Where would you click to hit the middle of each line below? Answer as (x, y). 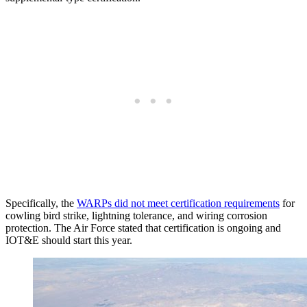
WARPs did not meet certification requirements (178, 203)
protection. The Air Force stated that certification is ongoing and (143, 228)
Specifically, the (41, 203)
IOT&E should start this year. (69, 240)
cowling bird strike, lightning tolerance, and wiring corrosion (136, 215)
